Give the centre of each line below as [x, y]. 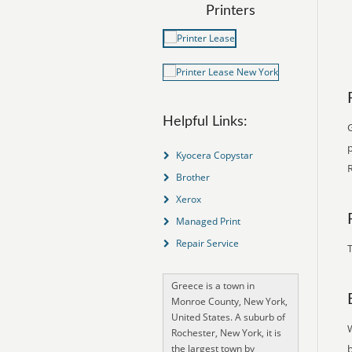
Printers [231, 11]
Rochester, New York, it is [226, 333]
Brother [192, 177]
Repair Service [207, 243]
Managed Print [208, 221]
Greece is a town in [213, 286]
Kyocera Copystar [214, 155]
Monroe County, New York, [229, 301]
